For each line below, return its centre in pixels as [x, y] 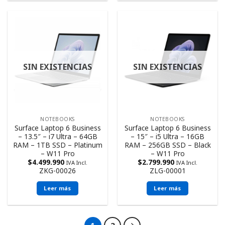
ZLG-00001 [167, 170]
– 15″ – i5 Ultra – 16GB [167, 136]
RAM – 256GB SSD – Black [167, 145]
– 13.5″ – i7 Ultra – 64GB [58, 136]
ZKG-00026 [58, 170]
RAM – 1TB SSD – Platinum [58, 145]
